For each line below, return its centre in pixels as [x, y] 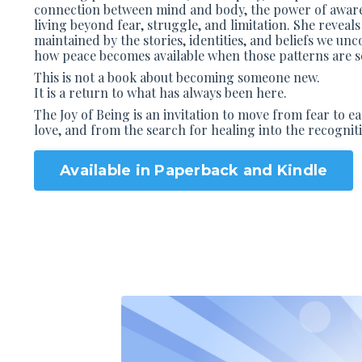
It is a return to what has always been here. [160, 93]
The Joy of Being [82, 115]
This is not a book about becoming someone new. [177, 78]
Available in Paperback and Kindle [194, 170]
